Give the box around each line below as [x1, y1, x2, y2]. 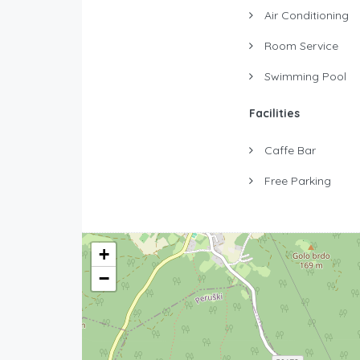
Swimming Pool [260, 68, 346, 84]
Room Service [260, 38, 338, 53]
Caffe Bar [260, 142, 316, 157]
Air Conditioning [260, 7, 349, 22]
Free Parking [260, 173, 331, 188]
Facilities [248, 105, 300, 121]
